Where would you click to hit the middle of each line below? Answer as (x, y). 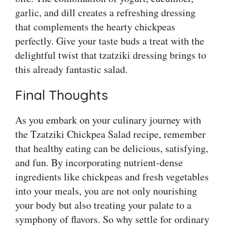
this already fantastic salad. (71, 69)
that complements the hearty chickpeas (95, 27)
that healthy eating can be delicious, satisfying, (112, 148)
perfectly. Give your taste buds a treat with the (110, 41)
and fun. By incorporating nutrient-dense (99, 163)
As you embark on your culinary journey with (108, 120)
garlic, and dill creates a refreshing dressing (105, 13)
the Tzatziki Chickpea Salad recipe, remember (110, 134)
